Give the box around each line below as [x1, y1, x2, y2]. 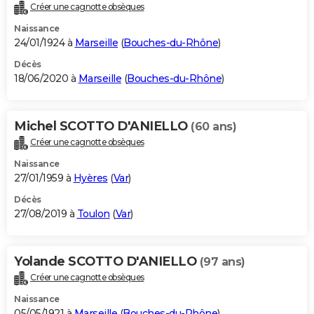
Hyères [73, 172, 108, 185]
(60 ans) [191, 120, 236, 134]
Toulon [76, 207, 110, 221]
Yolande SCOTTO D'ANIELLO [14, 254, 200, 270]
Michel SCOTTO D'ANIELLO [14, 118, 191, 135]
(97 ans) [199, 255, 245, 269]
